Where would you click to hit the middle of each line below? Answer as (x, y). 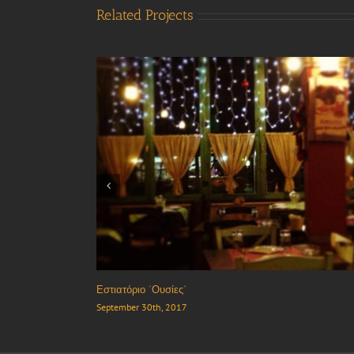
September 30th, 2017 (142, 307)
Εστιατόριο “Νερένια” (144, 290)
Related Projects (145, 15)
